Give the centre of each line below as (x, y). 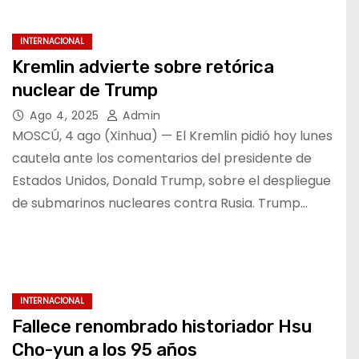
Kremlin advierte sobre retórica (143, 67)
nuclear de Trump (85, 90)
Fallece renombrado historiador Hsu (162, 327)
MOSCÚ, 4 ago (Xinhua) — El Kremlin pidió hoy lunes (172, 136)
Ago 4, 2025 (66, 115)
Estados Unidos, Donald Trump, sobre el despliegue (171, 181)
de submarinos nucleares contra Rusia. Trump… (160, 203)
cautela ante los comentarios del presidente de (162, 158)
